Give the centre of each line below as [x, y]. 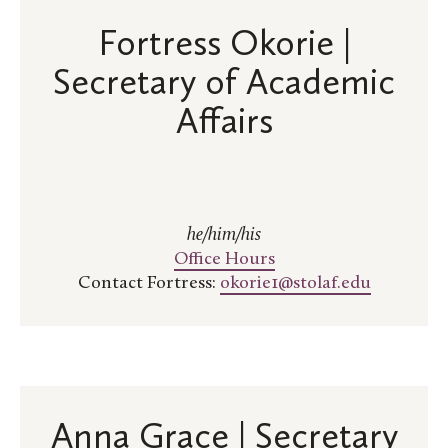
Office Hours [224, 260]
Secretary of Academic [224, 82]
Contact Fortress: [148, 284]
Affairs [224, 121]
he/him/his [224, 236]
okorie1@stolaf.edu [295, 284]
